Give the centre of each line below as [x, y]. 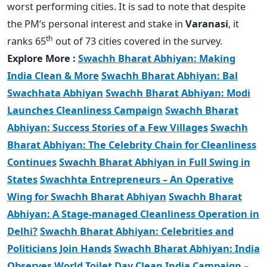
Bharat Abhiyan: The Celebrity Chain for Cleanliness [132, 144]
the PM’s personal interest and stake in [96, 23]
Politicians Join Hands [59, 248]
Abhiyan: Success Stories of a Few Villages [108, 127]
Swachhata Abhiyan [55, 92]
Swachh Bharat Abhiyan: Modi [178, 92]
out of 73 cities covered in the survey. [138, 41]
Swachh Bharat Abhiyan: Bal [170, 75]
